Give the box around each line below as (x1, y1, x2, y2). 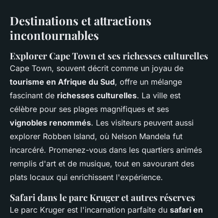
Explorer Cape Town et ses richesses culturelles (10, 50, 208, 62)
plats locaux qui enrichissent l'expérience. (10, 172, 163, 182)
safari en (170, 205, 203, 215)
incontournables (10, 27, 99, 43)
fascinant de (10, 91, 57, 100)
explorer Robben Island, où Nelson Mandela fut (10, 131, 182, 141)
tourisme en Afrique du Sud (10, 77, 115, 87)
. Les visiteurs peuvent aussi (91, 118, 194, 127)
